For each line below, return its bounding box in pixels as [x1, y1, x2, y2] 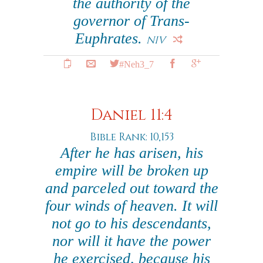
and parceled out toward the [45, 180, 218, 197]
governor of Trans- [73, 12, 190, 29]
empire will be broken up [55, 162, 208, 179]
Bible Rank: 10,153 [89, 130, 174, 144]
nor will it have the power [52, 232, 211, 249]
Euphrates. [75, 30, 146, 47]
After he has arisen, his [60, 144, 203, 161]
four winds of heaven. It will [45, 197, 218, 214]
